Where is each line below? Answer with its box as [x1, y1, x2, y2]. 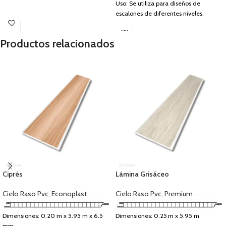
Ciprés [3, 169, 23, 179]
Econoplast [51, 189, 87, 199]
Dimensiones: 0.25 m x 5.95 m [116, 211, 199, 219]
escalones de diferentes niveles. [116, 10, 204, 18]
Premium [164, 189, 193, 199]
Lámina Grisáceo [116, 169, 169, 179]
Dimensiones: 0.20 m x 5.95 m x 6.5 [3, 211, 103, 219]
